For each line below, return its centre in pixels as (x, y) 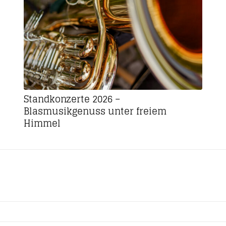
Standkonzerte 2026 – (72, 99)
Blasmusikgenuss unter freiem (95, 111)
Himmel (42, 123)
